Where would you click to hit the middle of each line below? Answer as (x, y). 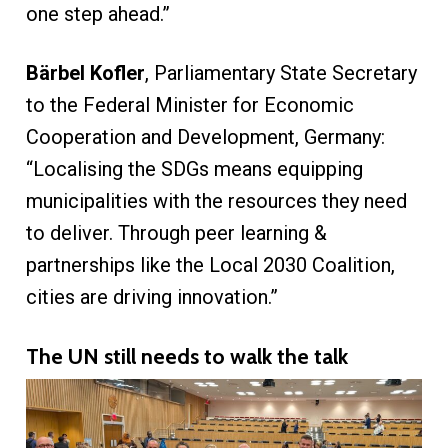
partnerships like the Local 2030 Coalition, (210, 265)
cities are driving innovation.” (151, 297)
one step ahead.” (97, 14)
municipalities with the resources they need (216, 201)
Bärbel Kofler (85, 73)
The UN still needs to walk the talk (186, 356)
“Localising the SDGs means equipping (194, 169)
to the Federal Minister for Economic (189, 105)
